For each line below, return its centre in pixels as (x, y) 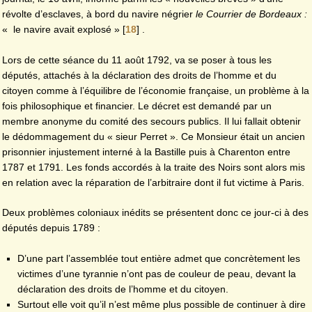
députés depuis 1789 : (51, 228)
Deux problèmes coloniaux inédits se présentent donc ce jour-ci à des (155, 213)
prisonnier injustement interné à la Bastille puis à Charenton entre (146, 151)
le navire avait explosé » (67, 30)
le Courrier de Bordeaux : (251, 14)
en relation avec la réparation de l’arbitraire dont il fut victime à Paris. (153, 182)
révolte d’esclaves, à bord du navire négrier (99, 14)
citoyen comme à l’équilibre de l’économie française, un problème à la (156, 90)
